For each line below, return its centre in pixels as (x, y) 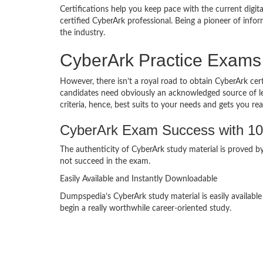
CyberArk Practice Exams (161, 60)
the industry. (82, 33)
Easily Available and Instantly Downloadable (139, 179)
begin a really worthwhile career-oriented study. (146, 209)
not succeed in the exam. (105, 162)
